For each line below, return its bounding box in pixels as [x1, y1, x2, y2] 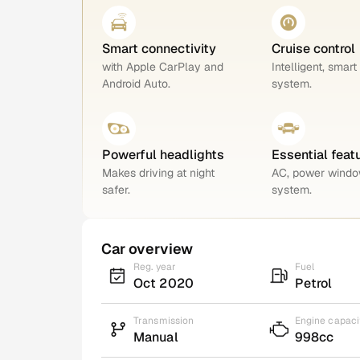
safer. [102, 182, 130, 197]
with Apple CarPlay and [102, 59, 223, 74]
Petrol [294, 274, 333, 292]
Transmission [133, 313, 194, 327]
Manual [133, 328, 178, 346]
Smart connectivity [102, 39, 216, 57]
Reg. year [133, 260, 177, 273]
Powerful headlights [102, 145, 224, 163]
